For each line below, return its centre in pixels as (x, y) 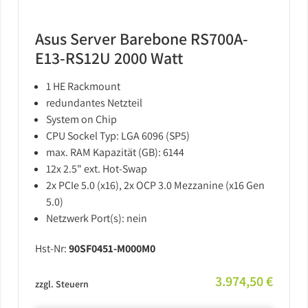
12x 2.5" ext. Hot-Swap (97, 169)
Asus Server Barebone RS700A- (142, 38)
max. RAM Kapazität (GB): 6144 (115, 152)
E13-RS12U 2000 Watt (109, 58)
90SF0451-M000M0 (112, 249)
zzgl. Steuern (62, 284)
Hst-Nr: (52, 249)
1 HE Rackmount (83, 86)
